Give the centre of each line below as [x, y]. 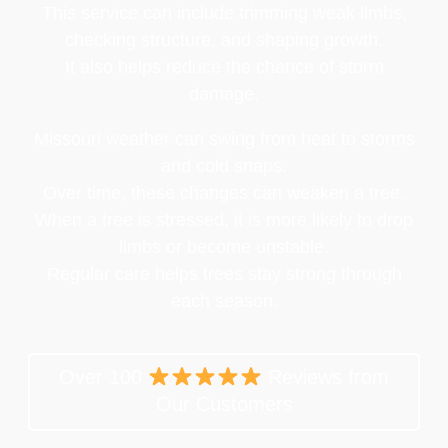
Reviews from [325, 376]
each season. [224, 300]
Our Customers [224, 403]
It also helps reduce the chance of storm [224, 66]
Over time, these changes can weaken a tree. [224, 192]
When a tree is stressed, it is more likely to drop [224, 219]
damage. [224, 93]
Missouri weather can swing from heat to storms [224, 138]
